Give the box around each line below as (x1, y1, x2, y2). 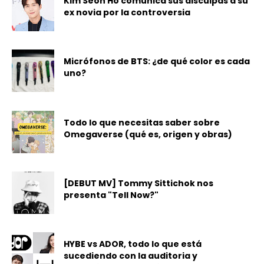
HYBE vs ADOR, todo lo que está (64, 238, 202, 250)
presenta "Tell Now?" (64, 189, 159, 201)
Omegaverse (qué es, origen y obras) (64, 128, 233, 140)
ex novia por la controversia (64, 6, 191, 18)
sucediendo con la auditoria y (64, 250, 198, 262)
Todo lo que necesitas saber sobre (64, 116, 220, 128)
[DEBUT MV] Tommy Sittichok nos (64, 177, 214, 189)
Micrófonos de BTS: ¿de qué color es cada (64, 55, 250, 68)
